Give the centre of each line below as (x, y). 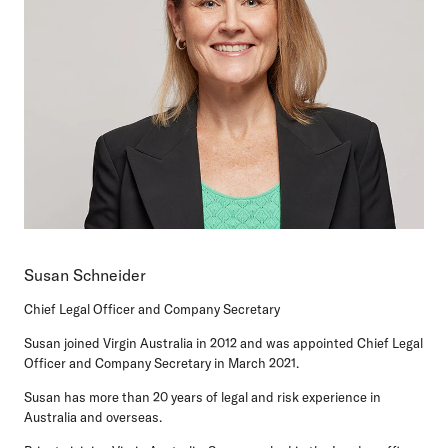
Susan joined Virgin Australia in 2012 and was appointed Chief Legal (223, 342)
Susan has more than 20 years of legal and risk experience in (202, 396)
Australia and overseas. (93, 416)
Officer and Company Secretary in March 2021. (161, 362)
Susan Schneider (85, 274)
